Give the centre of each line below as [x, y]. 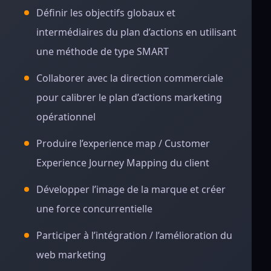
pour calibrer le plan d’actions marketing [129, 97]
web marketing [71, 255]
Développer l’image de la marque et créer [131, 189]
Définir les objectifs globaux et [106, 13]
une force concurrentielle [94, 209]
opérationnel [66, 117]
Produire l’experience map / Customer [123, 143]
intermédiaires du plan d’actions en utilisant [136, 32]
